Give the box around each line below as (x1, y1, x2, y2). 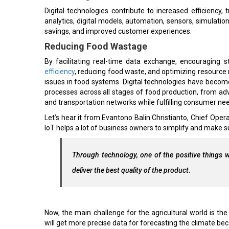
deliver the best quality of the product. (72, 164, 191, 172)
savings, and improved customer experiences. (44, 25, 192, 33)
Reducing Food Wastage (44, 39, 147, 50)
